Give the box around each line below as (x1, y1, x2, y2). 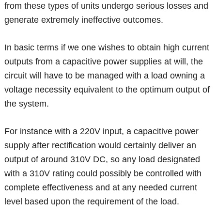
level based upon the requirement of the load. (4, 197, 180, 207)
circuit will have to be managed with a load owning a (4, 71, 205, 81)
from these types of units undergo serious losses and (4, 1, 209, 11)
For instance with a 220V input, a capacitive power (4, 126, 199, 137)
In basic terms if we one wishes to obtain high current (4, 43, 210, 53)
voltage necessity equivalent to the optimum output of (4, 85, 210, 95)
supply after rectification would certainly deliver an (4, 140, 197, 151)
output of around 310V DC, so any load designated (4, 155, 201, 165)
